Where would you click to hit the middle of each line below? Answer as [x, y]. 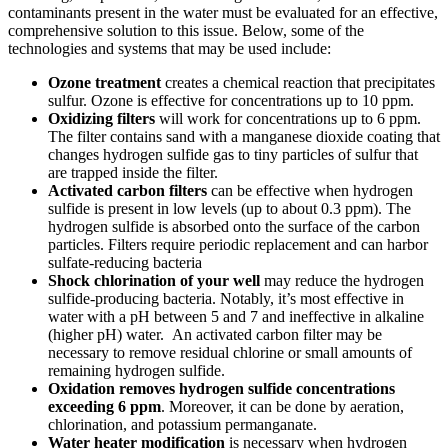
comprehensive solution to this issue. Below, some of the [186, 30]
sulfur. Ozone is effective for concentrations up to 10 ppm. [231, 100]
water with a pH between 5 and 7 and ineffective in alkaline [236, 316]
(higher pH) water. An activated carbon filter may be [215, 334]
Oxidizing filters [101, 118]
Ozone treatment [104, 82]
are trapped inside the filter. [133, 172]
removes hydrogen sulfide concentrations [257, 388]
